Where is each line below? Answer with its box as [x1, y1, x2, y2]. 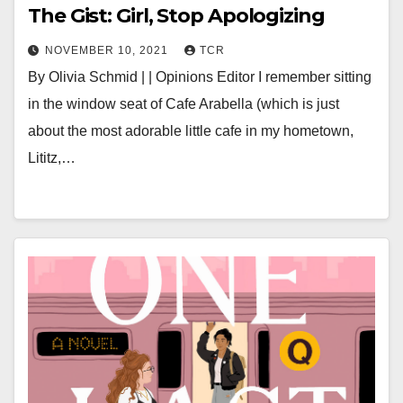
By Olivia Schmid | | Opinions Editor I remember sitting [28, 69, 372, 85]
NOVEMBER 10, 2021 [45, 44, 172, 57]
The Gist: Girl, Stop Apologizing [28, 4, 325, 28]
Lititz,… [28, 150, 76, 166]
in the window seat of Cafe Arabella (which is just [28, 96, 339, 112]
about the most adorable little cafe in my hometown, [28, 123, 354, 139]
